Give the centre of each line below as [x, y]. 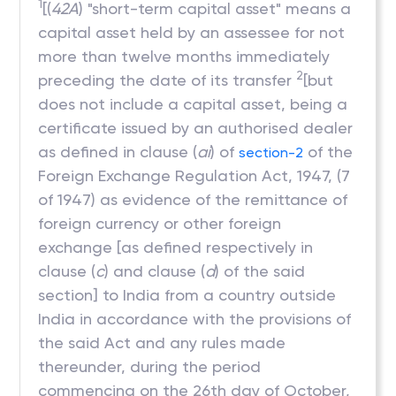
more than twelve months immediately [184, 56]
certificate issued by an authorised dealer [196, 128]
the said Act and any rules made [162, 343]
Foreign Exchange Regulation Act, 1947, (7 [194, 175]
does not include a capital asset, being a [193, 104]
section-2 [271, 152]
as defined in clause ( [118, 152]
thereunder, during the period [150, 366]
